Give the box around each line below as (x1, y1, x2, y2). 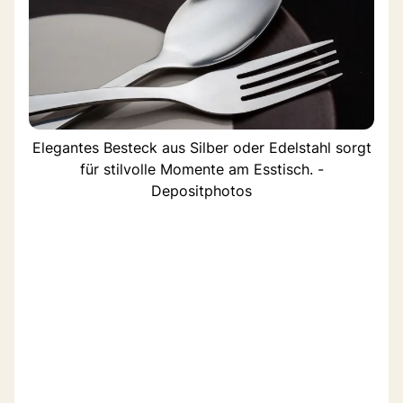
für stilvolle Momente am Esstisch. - (79, 159, 324, 178)
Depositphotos (151, 181, 252, 200)
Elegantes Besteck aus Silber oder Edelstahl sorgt (31, 138, 372, 157)
